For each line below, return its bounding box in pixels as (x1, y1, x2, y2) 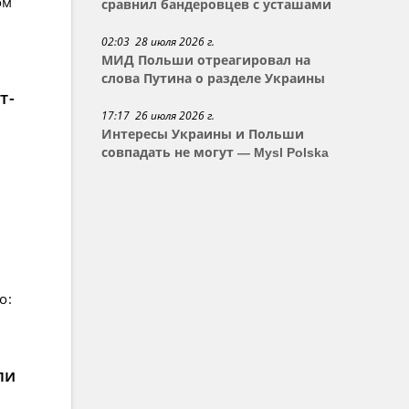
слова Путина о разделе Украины (101, 71, 326, 86)
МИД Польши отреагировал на (101, 53, 311, 68)
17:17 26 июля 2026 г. (101, 108, 215, 123)
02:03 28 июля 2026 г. (101, 34, 215, 49)
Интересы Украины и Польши (101, 127, 305, 142)
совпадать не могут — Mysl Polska (101, 145, 330, 160)
